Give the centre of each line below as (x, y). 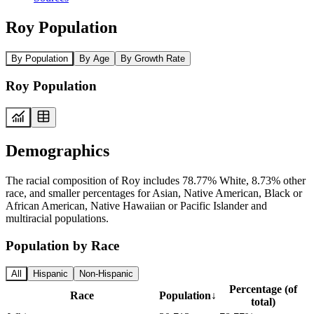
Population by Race (62, 245)
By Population (40, 58)
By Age (94, 58)
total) (263, 302)
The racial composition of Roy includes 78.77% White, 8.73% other (156, 180)
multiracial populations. (57, 218)
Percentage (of (263, 289)
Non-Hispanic (106, 274)
